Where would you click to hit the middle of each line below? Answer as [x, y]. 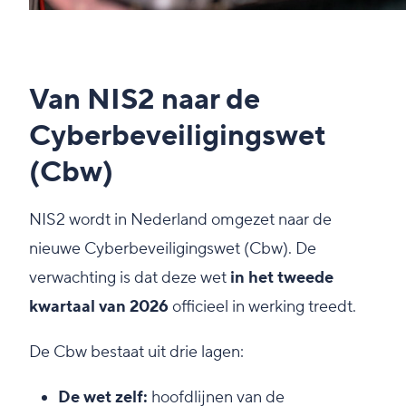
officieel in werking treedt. [262, 306]
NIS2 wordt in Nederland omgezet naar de [180, 219]
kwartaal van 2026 [99, 306]
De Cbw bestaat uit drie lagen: [136, 352]
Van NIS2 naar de [145, 100]
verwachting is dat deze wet [130, 277]
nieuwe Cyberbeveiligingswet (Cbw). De [173, 248]
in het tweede [282, 277]
